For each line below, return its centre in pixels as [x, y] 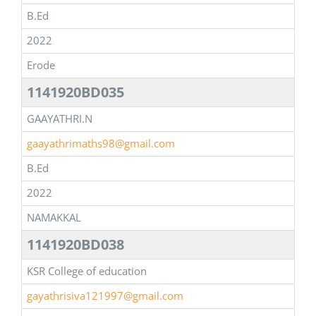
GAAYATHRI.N [60, 119]
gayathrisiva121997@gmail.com [105, 296]
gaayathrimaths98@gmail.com [101, 144]
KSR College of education [87, 271]
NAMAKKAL [54, 218]
